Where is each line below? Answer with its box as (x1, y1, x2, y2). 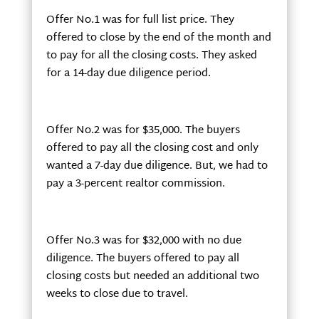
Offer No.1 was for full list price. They (46, 11, 234, 31)
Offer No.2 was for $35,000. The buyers (46, 121, 240, 141)
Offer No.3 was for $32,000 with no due (46, 231, 241, 251)
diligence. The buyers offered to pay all (46, 249, 239, 269)
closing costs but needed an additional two (46, 267, 259, 287)
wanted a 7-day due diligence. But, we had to (46, 157, 268, 177)
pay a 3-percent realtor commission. (46, 174, 225, 194)
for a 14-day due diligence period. (46, 64, 211, 84)
